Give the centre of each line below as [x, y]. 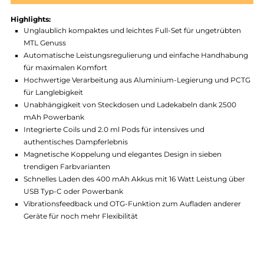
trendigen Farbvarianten [74, 244]
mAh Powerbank [60, 189]
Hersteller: [34, 21]
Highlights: [34, 80]
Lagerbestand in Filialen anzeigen [146, 53]
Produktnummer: [48, 10]
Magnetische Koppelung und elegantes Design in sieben [136, 230]
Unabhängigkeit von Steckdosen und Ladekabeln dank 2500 [144, 175]
